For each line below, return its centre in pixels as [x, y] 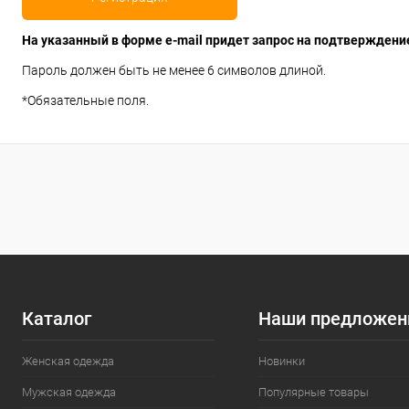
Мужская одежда [69, 393]
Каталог [57, 319]
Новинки [282, 362]
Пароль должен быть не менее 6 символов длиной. [174, 71]
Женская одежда [68, 362]
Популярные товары [314, 393]
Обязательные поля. [88, 101]
